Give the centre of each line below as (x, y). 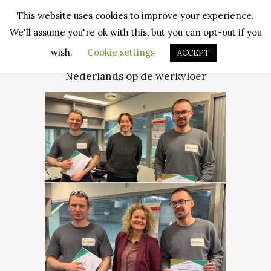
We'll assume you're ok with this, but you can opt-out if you (135, 32)
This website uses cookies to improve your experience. (135, 16)
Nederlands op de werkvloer (135, 76)
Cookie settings (121, 52)
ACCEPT (194, 53)
